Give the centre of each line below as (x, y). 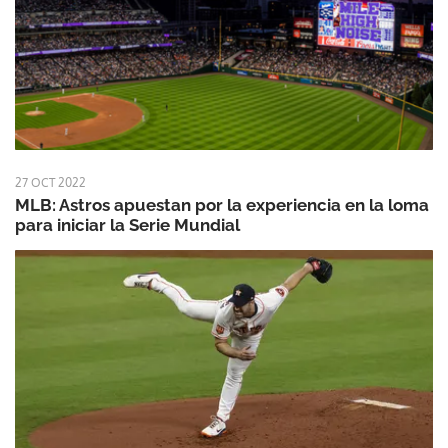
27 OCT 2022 (50, 182)
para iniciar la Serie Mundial (127, 224)
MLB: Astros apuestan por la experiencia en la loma (222, 204)
